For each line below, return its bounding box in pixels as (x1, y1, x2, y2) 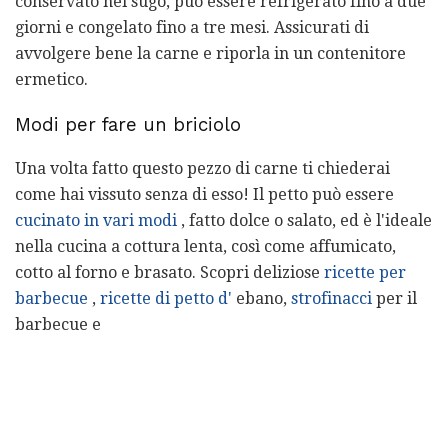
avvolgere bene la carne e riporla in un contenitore (15, 43, 406, 63)
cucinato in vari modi (15, 211, 177, 231)
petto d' (174, 289, 232, 309)
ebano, (232, 289, 291, 309)
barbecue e (15, 315, 101, 335)
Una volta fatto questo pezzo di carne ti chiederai (15, 159, 390, 179)
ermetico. (15, 69, 88, 89)
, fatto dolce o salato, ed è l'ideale (177, 211, 432, 231)
